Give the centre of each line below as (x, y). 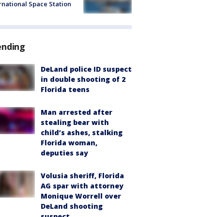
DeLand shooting (72, 206)
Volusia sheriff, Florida (82, 175)
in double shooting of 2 (83, 79)
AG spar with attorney (82, 186)
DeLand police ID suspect (86, 69)
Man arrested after (77, 112)
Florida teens (65, 89)
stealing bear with (75, 122)
